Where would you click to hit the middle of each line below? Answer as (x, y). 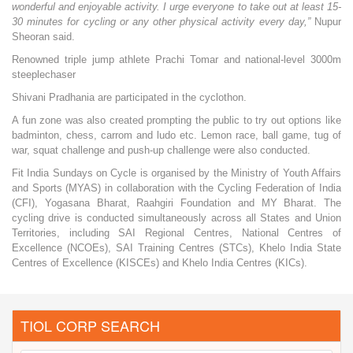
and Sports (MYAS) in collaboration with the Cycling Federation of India (176, 188)
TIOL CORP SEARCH (90, 326)
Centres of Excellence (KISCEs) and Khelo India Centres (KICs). (160, 263)
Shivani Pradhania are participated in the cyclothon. (129, 98)
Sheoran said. (43, 37)
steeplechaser (45, 75)
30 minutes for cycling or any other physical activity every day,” (161, 22)
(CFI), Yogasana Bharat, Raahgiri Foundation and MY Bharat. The (176, 203)
